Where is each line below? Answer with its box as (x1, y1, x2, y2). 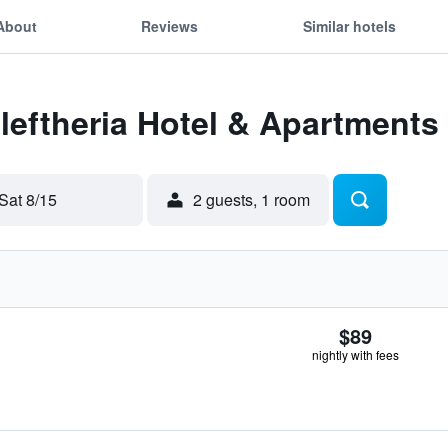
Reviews (141, 15, 199, 36)
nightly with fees (312, 346, 399, 363)
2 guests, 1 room (193, 188, 310, 211)
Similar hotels (302, 15, 396, 36)
